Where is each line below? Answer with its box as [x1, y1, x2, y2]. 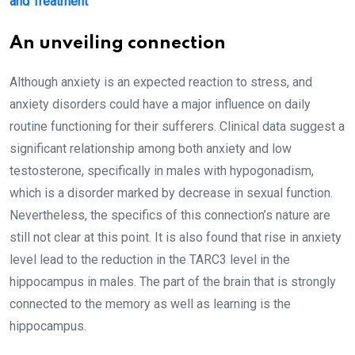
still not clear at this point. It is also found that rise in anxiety [10, 230, 342, 245]
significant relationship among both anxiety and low [10, 141, 292, 156]
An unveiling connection [10, 35, 226, 52]
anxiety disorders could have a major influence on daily [10, 97, 311, 112]
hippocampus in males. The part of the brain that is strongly [10, 274, 336, 289]
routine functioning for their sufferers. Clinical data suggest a [10, 119, 345, 134]
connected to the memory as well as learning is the [10, 296, 291, 311]
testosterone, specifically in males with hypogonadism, [10, 163, 314, 178]
